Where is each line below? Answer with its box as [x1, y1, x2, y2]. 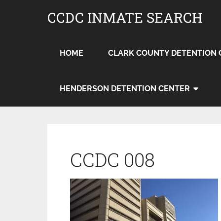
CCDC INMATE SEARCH [47, 8, 203, 27]
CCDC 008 [70, 147, 155, 172]
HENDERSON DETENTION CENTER [60, 84, 190, 93]
